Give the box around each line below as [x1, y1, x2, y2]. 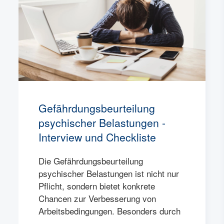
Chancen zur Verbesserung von [38, 192, 156, 205]
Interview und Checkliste [38, 129, 156, 145]
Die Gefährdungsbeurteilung [38, 154, 143, 167]
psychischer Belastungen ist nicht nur [38, 167, 179, 180]
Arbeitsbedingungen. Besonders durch [38, 204, 181, 217]
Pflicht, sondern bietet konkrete [38, 179, 155, 192]
